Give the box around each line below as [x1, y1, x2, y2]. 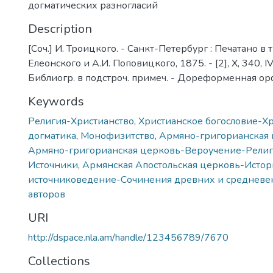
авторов [28, 188, 65, 201]
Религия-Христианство [28, 115, 134, 128]
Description [28, 21, 92, 37]
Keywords [28, 93, 84, 110]
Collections [28, 253, 90, 269]
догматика [28, 129, 76, 143]
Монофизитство [80, 129, 155, 143]
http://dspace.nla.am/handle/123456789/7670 [28, 231, 229, 244]
